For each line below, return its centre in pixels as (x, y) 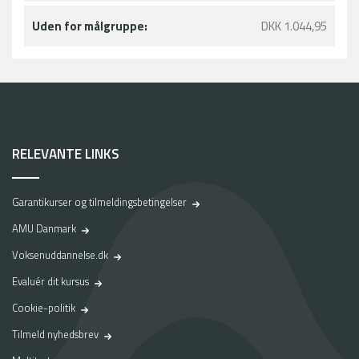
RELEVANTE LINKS (66, 154)
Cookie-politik (44, 308)
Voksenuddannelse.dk (60, 255)
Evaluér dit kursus (50, 282)
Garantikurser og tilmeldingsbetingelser (99, 202)
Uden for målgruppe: (90, 26)
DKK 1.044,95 (294, 26)
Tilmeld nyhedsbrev (55, 335)
